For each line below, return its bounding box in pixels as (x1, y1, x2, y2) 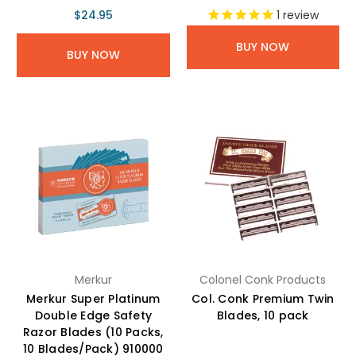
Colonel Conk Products (199, 272, 327, 288)
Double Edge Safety (34, 308, 152, 324)
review (280, 7, 319, 24)
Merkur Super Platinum (26, 291, 161, 308)
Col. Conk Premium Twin (192, 291, 335, 308)
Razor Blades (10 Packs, (22, 324, 164, 341)
